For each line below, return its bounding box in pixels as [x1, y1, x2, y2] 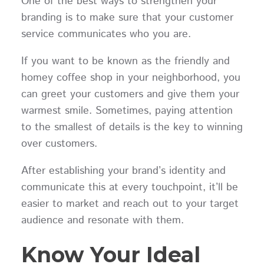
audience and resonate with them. [21, 213, 191, 229]
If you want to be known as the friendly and [21, 54, 230, 70]
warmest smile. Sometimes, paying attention [21, 103, 233, 119]
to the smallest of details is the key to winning [21, 120, 243, 136]
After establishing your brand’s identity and [21, 163, 226, 179]
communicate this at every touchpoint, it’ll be [21, 180, 238, 196]
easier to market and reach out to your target [21, 196, 239, 212]
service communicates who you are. [21, 27, 198, 42]
